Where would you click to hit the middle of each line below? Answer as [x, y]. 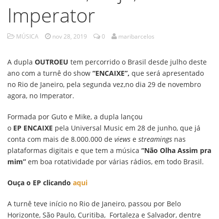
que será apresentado [167, 73]
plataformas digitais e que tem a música [74, 150]
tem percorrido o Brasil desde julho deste [138, 62]
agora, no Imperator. [41, 96]
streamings [155, 139]
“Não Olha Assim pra [176, 150]
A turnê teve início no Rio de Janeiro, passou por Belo [94, 204]
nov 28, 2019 [70, 36]
